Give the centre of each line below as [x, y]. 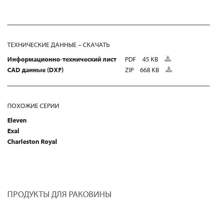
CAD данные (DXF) [35, 70]
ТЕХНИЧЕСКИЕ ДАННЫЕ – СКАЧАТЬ [59, 45]
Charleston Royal [32, 142]
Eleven [17, 120]
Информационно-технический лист [62, 59]
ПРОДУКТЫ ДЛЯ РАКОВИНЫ [59, 194]
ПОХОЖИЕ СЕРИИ [33, 106]
